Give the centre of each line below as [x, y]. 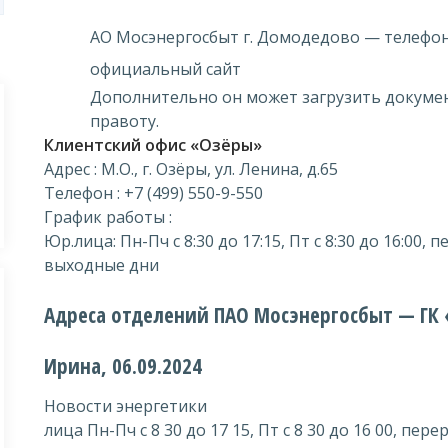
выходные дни [101, 265]
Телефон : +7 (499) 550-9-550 [153, 193]
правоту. [124, 121]
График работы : [108, 217]
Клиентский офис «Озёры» [153, 145]
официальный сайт [165, 69]
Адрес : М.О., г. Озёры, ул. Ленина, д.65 [191, 169]
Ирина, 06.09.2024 [123, 366]
